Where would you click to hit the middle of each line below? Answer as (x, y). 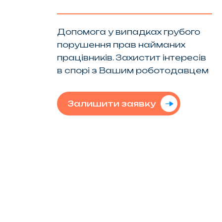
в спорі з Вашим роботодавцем (133, 70)
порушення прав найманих (121, 44)
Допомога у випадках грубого (128, 31)
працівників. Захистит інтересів (131, 57)
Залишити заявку (111, 103)
